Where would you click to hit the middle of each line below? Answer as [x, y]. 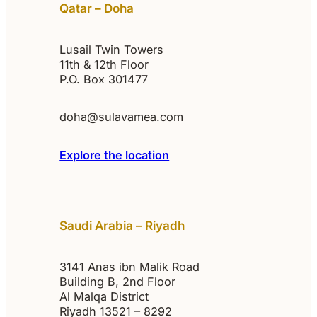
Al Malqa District [104, 296]
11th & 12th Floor [104, 64]
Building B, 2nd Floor [118, 281]
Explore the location [115, 155]
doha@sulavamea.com [122, 117]
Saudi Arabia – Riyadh [122, 225]
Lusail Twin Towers [112, 49]
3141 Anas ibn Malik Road [130, 266]
